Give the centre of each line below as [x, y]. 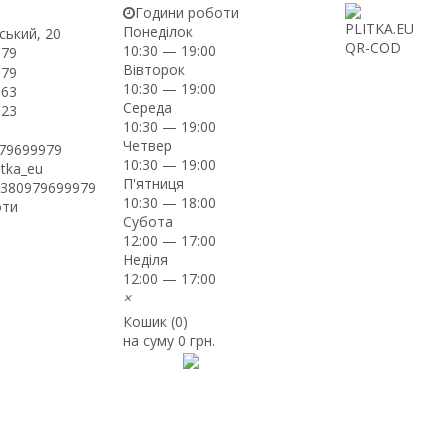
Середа [148, 107]
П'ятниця [154, 183]
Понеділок [158, 31]
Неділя [146, 259]
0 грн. [197, 340]
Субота [148, 221]
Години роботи [187, 12]
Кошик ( [149, 321]
